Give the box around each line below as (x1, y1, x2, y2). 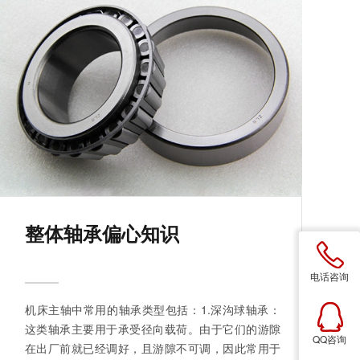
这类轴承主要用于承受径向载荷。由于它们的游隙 (25, 321, 280, 337)
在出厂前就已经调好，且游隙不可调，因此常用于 (25, 340, 280, 357)
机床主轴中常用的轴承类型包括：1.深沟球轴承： (25, 301, 280, 318)
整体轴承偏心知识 (25, 219, 179, 247)
